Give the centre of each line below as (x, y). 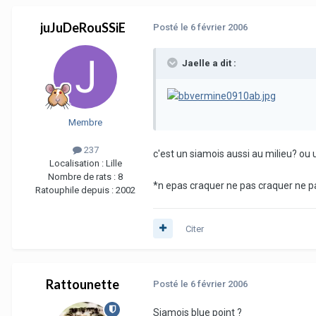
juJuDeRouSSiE (83, 27)
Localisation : (77, 163)
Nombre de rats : (83, 176)
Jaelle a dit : (208, 63)
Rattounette (83, 284)
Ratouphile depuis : (75, 190)
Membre (85, 122)
